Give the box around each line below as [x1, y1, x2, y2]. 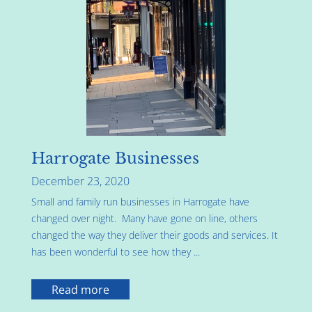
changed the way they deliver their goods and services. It [31, 228, 278, 242]
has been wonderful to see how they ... [31, 245, 200, 259]
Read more [51, 281, 109, 297]
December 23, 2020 [31, 173, 130, 189]
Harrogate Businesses [31, 149, 199, 169]
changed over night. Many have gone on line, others [31, 212, 258, 226]
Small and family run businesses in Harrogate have [31, 195, 249, 209]
